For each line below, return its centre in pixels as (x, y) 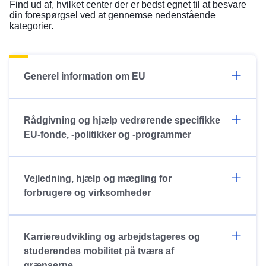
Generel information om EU (85, 76)
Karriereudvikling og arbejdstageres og (112, 236)
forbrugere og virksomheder (87, 192)
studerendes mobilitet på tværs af (99, 251)
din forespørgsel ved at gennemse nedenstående (113, 15)
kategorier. (31, 26)
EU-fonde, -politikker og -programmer (107, 134)
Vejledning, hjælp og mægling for (98, 178)
